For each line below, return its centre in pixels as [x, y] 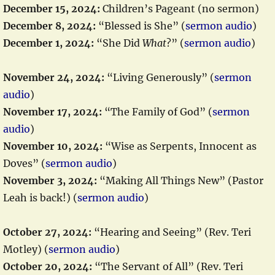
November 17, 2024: [54, 112]
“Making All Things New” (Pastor [180, 180]
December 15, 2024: [53, 9]
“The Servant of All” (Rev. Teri [168, 266]
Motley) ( [26, 249]
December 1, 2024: [48, 43]
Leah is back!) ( [40, 198]
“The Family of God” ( [158, 112]
